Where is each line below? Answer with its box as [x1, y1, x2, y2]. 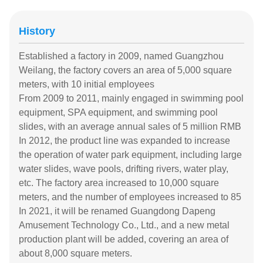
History [19, 25, 55, 38]
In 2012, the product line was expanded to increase [19, 136, 230, 146]
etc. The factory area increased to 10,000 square [19, 178, 219, 188]
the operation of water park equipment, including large [19, 150, 242, 160]
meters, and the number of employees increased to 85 [19, 192, 241, 203]
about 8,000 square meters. [19, 248, 132, 259]
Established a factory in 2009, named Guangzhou [19, 51, 224, 62]
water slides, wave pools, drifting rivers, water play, [19, 164, 228, 174]
